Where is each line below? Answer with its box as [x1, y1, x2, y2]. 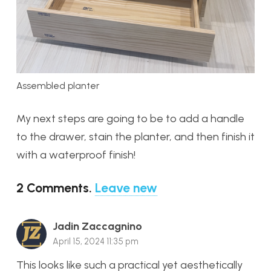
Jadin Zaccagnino [53, 220, 142, 233]
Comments [27, 180, 89, 196]
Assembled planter [16, 80, 99, 92]
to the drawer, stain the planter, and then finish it [16, 130, 255, 144]
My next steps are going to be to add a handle [16, 112, 244, 126]
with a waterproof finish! [16, 148, 135, 162]
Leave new [95, 180, 157, 196]
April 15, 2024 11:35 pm [53, 236, 139, 247]
